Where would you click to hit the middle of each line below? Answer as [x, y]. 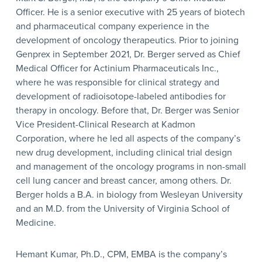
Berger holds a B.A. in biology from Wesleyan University [129, 194]
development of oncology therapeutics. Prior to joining [127, 40]
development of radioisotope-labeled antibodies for [120, 96]
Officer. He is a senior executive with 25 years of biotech [130, 12]
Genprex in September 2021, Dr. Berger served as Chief [128, 54]
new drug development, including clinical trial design [124, 152]
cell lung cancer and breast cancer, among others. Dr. [123, 180]
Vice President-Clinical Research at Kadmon [105, 124]
